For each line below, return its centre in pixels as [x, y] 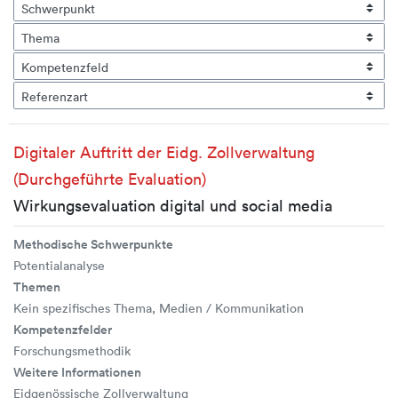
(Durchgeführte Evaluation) [110, 179]
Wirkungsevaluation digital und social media [173, 206]
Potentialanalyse [59, 266]
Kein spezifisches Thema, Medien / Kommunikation [159, 308]
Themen [37, 287]
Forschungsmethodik [72, 351]
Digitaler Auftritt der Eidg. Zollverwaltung [164, 152]
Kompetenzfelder [63, 330]
